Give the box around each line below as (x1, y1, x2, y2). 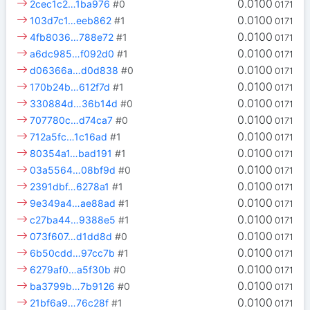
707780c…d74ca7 (30, 114, 113, 127)
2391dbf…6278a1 (30, 181, 110, 193)
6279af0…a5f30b (30, 264, 111, 276)
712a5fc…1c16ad (30, 131, 108, 143)
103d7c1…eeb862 (30, 15, 112, 27)
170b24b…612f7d (30, 81, 111, 93)
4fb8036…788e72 (30, 31, 114, 44)
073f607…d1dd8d (30, 230, 113, 243)
